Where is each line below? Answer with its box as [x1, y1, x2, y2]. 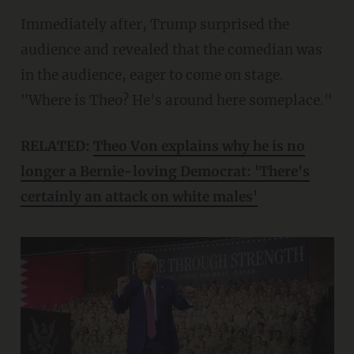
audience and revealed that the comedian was [20, 40, 322, 58]
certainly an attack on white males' [20, 187, 258, 205]
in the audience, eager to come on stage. [20, 66, 284, 84]
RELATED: [29, 137, 93, 155]
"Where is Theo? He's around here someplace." [20, 91, 332, 109]
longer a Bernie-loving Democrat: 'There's [20, 162, 310, 180]
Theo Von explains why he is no [92, 137, 305, 155]
